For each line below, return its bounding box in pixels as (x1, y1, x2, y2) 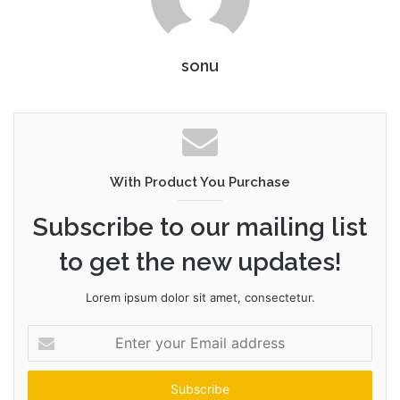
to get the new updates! (58, 246, 342, 277)
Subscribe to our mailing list (33, 212, 367, 242)
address (27, 381, 71, 396)
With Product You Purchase (110, 173, 290, 190)
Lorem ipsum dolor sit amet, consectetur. (85, 289, 315, 304)
